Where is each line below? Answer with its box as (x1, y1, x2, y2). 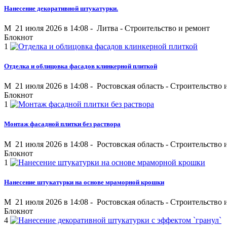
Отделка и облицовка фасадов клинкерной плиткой (4, 62, 157, 70)
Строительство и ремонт (125, 23, 210, 32)
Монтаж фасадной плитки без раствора (4, 120, 121, 128)
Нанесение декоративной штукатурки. (4, 4, 118, 12)
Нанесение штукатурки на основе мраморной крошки (4, 178, 164, 186)
